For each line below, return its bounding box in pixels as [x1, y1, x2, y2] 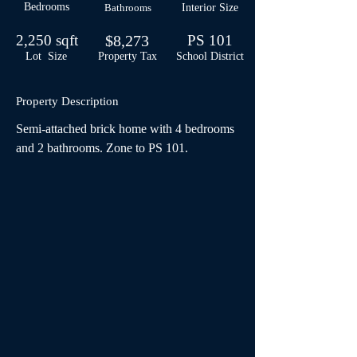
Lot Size [25, 50, 67, 62]
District [210, 50, 244, 62]
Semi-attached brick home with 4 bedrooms [16, 122, 237, 135]
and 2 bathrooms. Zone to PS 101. [16, 141, 188, 155]
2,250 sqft [15, 32, 78, 49]
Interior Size [181, 2, 238, 14]
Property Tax [98, 50, 157, 62]
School [175, 50, 210, 62]
